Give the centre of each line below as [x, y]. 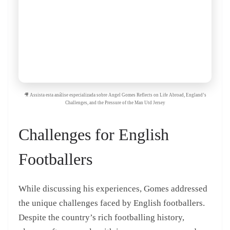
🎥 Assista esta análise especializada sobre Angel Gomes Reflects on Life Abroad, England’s [115, 95]
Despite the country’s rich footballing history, [101, 217]
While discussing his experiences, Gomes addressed [113, 188]
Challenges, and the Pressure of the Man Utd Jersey [115, 102]
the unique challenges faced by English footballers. [112, 203]
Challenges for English [94, 134]
